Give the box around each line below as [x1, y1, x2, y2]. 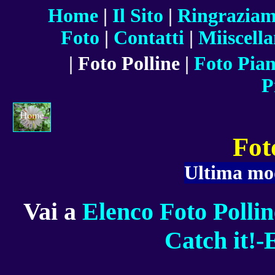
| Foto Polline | [68, 52, 194, 74]
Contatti [113, 27, 184, 48]
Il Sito [112, 5, 163, 26]
